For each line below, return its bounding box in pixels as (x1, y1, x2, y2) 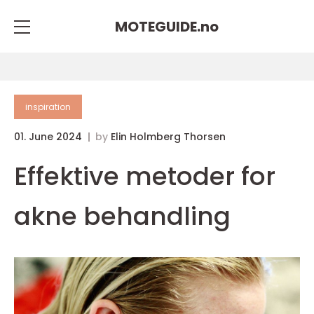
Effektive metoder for (14, 158, 275, 194)
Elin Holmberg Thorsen (111, 130, 226, 144)
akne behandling (14, 198, 231, 234)
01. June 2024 (14, 130, 85, 144)
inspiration (25, 101, 71, 113)
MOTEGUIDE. (115, 16, 200, 36)
